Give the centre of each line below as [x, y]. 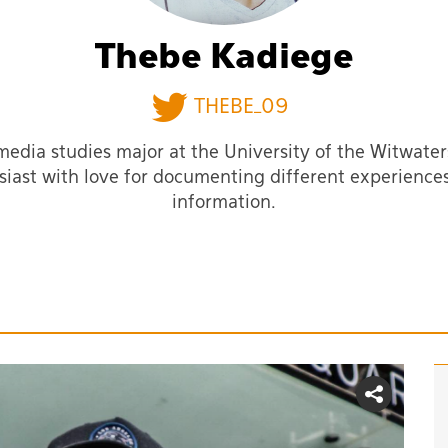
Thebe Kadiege [224, 58]
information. [224, 202]
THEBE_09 [241, 106]
